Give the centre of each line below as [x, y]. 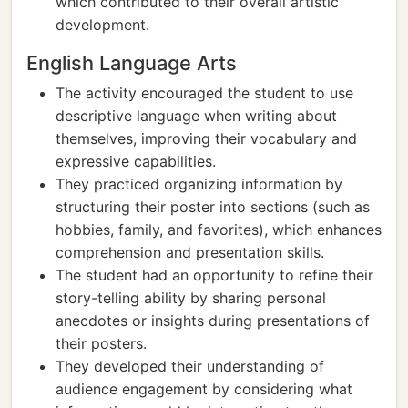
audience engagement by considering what [204, 389]
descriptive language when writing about [196, 116]
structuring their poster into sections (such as [213, 207]
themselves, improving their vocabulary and [206, 138]
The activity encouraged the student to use [204, 93]
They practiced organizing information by [199, 184]
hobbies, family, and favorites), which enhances [219, 229]
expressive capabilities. [136, 161]
